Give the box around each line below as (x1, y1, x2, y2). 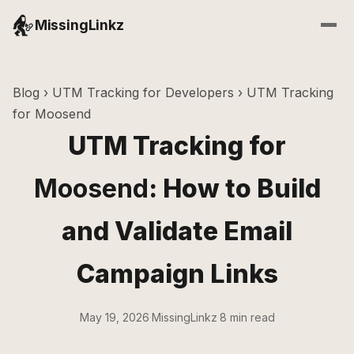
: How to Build (148, 173, 321, 204)
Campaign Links (76, 258, 278, 289)
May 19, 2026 (79, 311, 149, 324)
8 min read (219, 311, 275, 324)
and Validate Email (62, 216, 292, 247)
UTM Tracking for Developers (52, 85, 234, 100)
